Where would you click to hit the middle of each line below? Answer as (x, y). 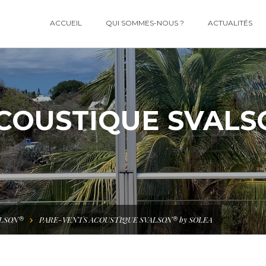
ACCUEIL (66, 23)
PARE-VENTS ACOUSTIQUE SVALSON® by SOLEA (126, 219)
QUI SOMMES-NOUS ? (145, 23)
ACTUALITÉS (230, 23)
